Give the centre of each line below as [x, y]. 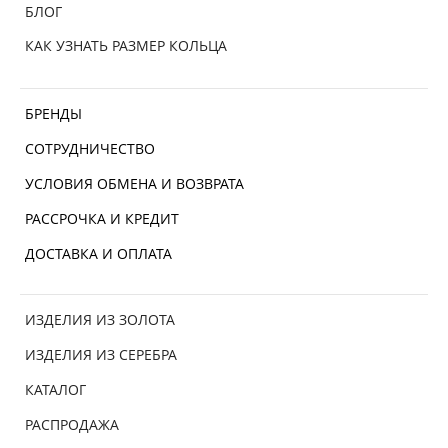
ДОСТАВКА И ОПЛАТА [98, 254]
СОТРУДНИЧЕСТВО [90, 149]
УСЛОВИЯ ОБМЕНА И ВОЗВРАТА [134, 184]
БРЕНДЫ [53, 114]
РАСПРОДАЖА [72, 425]
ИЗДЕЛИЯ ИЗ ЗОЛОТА [100, 320]
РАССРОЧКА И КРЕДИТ [102, 219]
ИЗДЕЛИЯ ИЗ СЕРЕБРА [101, 355]
